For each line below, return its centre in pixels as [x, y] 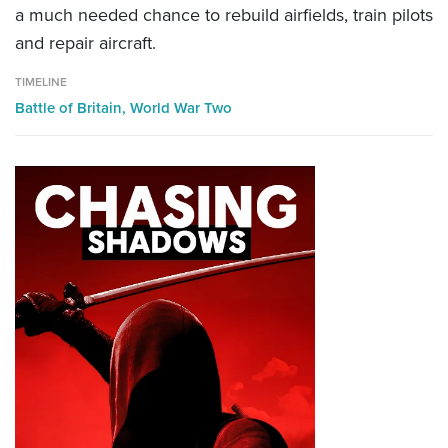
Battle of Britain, [72, 107]
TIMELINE [41, 81]
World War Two [181, 107]
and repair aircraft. [85, 42]
